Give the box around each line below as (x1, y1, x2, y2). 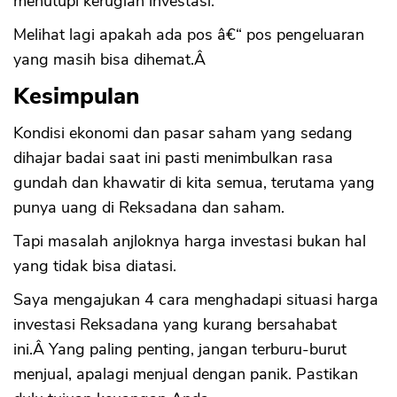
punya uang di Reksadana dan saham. (13, 196, 284, 218)
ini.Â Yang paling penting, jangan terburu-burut (13, 338, 346, 360)
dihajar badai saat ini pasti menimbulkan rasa (13, 146, 333, 168)
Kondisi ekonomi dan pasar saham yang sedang (13, 121, 353, 144)
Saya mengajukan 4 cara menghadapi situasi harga (13, 288, 378, 310)
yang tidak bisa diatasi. (13, 254, 176, 276)
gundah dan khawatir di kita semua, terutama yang (13, 171, 375, 193)
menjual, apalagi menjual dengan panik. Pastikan (13, 362, 358, 385)
